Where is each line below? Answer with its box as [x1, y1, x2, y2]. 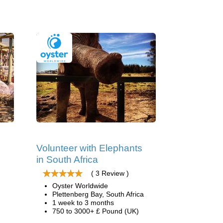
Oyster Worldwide [52, 182, 108, 190]
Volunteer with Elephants [36, 143, 142, 153]
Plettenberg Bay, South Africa [52, 190, 144, 198]
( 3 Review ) [91, 169, 129, 177]
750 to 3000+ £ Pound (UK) [52, 207, 139, 215]
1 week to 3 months [52, 199, 114, 207]
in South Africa [36, 154, 98, 165]
